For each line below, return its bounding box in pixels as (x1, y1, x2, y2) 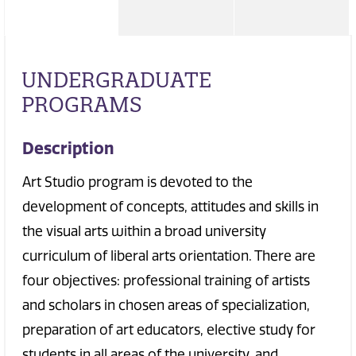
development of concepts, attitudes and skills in (22, 199, 319, 215)
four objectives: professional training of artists (22, 273, 310, 289)
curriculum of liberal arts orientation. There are (22, 248, 315, 265)
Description (22, 137, 114, 158)
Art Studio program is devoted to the (22, 174, 253, 191)
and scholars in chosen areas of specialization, (22, 297, 310, 314)
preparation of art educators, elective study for (22, 322, 315, 339)
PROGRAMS (21, 91, 142, 118)
